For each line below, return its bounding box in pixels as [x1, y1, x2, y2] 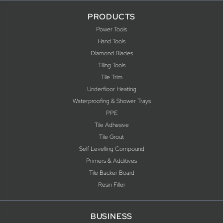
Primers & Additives [86, 157, 137, 165]
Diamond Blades [90, 49, 133, 57]
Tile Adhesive [94, 121, 129, 129]
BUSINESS [90, 211, 133, 222]
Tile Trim [101, 73, 122, 81]
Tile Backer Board [89, 169, 134, 177]
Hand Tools [98, 37, 125, 45]
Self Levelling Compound [79, 145, 144, 153]
